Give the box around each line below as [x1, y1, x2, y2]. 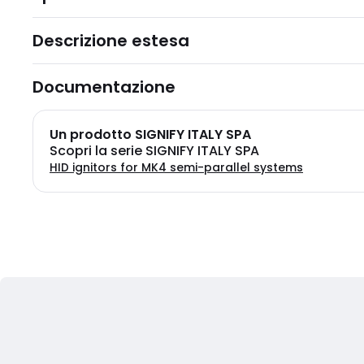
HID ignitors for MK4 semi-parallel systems [50, 159, 303, 175]
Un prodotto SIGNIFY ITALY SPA [50, 125, 251, 144]
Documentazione [32, 76, 175, 98]
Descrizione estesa [32, 29, 189, 52]
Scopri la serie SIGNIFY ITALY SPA [50, 141, 259, 160]
